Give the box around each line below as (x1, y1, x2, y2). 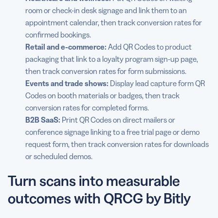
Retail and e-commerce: (25, 42, 107, 52)
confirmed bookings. (25, 30, 91, 40)
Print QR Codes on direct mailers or (60, 115, 175, 125)
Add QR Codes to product (107, 42, 192, 52)
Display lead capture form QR (109, 78, 205, 89)
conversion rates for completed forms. (25, 103, 149, 113)
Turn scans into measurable (8, 172, 180, 190)
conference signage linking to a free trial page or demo (25, 127, 200, 137)
